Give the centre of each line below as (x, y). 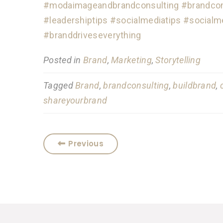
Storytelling (178, 60)
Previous (86, 144)
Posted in (63, 60)
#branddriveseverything (92, 35)
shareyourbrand (75, 100)
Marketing (131, 60)
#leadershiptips (76, 20)
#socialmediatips (145, 20)
